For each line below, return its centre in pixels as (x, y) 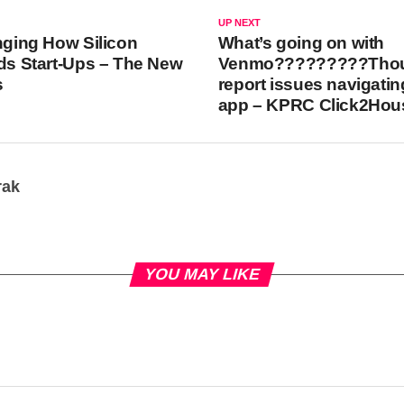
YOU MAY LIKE (202, 274)
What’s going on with (301, 43)
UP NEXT (239, 23)
